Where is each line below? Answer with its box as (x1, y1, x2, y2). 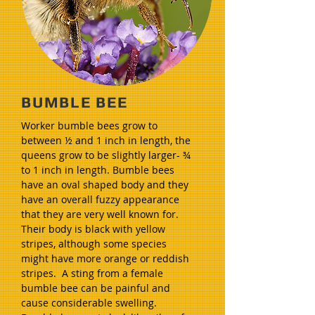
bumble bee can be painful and (21, 281, 170, 295)
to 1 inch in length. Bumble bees (21, 163, 174, 176)
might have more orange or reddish (21, 252, 189, 265)
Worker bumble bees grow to (21, 119, 157, 132)
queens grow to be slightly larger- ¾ (21, 148, 191, 162)
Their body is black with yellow (21, 222, 165, 236)
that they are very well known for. (21, 207, 179, 221)
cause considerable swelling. (21, 296, 160, 309)
